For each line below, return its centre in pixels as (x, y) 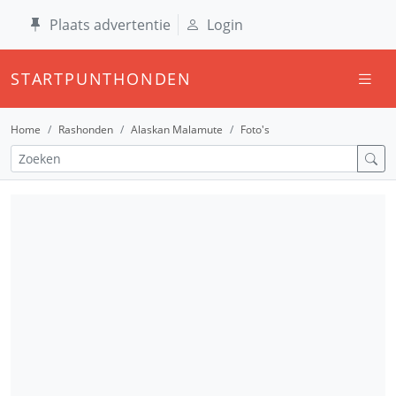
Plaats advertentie (110, 25)
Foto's (255, 129)
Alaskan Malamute (177, 129)
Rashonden (86, 129)
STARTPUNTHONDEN (101, 79)
